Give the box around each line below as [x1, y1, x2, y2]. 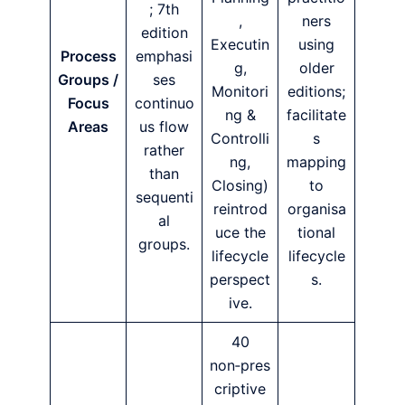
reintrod [212, 199, 268, 218]
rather [144, 140, 184, 159]
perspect [210, 269, 270, 288]
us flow [139, 117, 189, 136]
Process [60, 46, 117, 65]
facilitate [287, 105, 346, 124]
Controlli [211, 128, 269, 147]
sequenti [135, 187, 193, 206]
